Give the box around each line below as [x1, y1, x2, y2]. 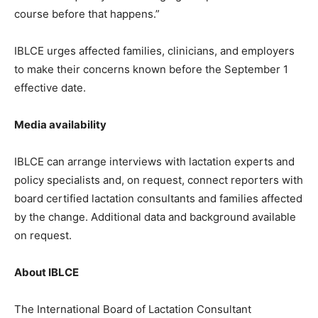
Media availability [14, 117, 106, 131]
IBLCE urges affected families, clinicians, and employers [14, 43, 295, 57]
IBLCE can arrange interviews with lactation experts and [14, 154, 295, 168]
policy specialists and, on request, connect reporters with [14, 172, 303, 187]
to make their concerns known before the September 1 [14, 62, 288, 76]
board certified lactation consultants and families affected [14, 191, 302, 205]
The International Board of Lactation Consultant [14, 302, 251, 316]
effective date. [14, 80, 86, 94]
